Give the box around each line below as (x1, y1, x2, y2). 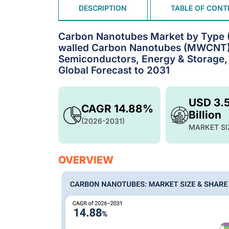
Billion (189, 108, 222, 121)
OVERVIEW (58, 154, 113, 166)
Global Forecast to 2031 (58, 64, 170, 76)
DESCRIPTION (79, 4, 127, 13)
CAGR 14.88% (81, 102, 153, 115)
